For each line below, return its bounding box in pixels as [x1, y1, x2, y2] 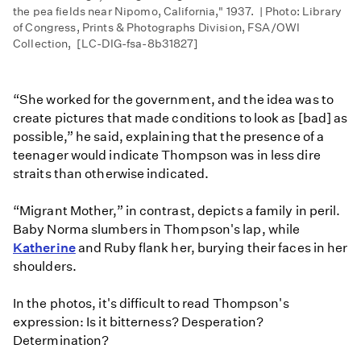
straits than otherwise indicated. [13, 165, 210, 181]
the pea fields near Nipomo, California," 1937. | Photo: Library [13, 3, 342, 19]
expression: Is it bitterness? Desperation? [13, 314, 264, 330]
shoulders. [13, 258, 77, 274]
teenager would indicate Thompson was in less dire [13, 147, 321, 163]
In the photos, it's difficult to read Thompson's [13, 296, 289, 312]
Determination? [13, 333, 110, 349]
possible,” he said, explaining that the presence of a [13, 128, 325, 144]
